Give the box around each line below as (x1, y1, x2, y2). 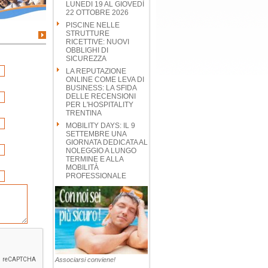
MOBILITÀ (66, 163, 99, 172)
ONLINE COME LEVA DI (66, 75, 144, 84)
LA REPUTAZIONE (66, 67, 126, 75)
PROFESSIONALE (66, 172, 126, 180)
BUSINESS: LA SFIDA (66, 84, 136, 92)
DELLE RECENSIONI (66, 92, 136, 100)
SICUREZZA (66, 54, 106, 63)
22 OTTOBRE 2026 (66, 8, 129, 17)
